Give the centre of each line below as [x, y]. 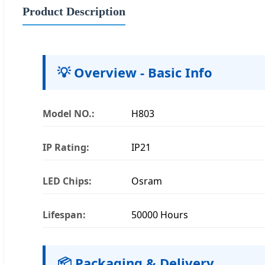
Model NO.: [69, 113]
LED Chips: [67, 181]
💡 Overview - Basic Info [135, 72]
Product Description [74, 11]
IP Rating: [66, 147]
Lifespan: [64, 214]
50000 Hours [160, 214]
